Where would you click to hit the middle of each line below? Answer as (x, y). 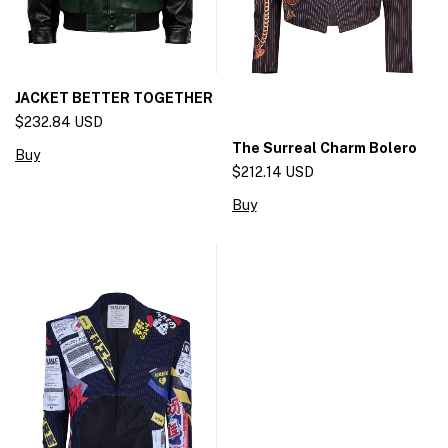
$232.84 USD (59, 122)
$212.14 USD (272, 172)
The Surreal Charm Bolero (324, 148)
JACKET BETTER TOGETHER (114, 98)
